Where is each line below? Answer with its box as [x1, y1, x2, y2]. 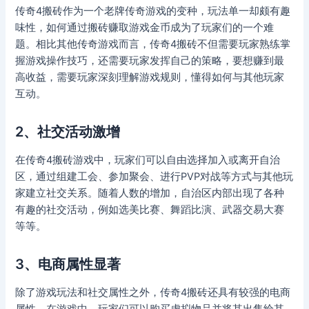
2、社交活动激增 [15, 123, 121, 141]
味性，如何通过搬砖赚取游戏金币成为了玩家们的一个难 [15, 21, 275, 34]
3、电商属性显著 [15, 256, 121, 273]
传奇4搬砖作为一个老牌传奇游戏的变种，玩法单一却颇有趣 [15, 5, 291, 18]
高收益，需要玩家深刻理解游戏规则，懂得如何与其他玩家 [15, 71, 285, 84]
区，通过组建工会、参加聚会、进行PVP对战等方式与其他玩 [15, 170, 294, 183]
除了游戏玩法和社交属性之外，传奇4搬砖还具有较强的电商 [15, 286, 291, 299]
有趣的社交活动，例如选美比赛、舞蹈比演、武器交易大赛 [15, 203, 285, 217]
